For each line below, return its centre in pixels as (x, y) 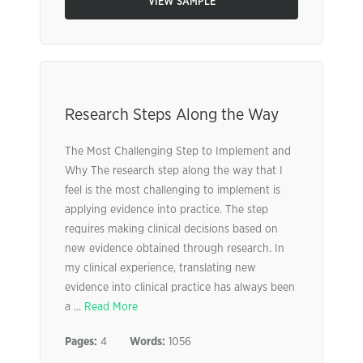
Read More (111, 307)
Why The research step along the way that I (174, 171)
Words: (147, 342)
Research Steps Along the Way (172, 115)
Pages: (81, 342)
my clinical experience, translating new (160, 268)
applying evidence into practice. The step (167, 210)
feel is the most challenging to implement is (173, 190)
